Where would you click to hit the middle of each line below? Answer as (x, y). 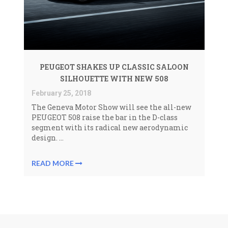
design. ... (47, 138)
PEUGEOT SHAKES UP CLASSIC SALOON (114, 67)
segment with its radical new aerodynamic (109, 127)
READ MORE (53, 163)
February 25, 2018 (61, 93)
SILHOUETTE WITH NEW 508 (114, 79)
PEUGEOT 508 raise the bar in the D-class (104, 117)
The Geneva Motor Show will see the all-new (111, 107)
